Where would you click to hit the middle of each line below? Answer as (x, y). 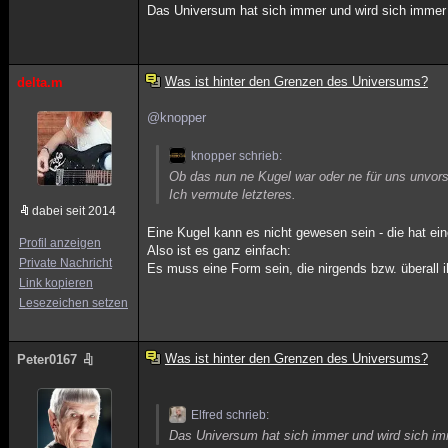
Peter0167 (47, 359)
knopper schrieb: (237, 156)
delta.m (40, 82)
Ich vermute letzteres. (233, 194)
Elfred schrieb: (230, 415)
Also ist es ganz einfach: (219, 250)
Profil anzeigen (60, 243)
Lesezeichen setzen (73, 303)
